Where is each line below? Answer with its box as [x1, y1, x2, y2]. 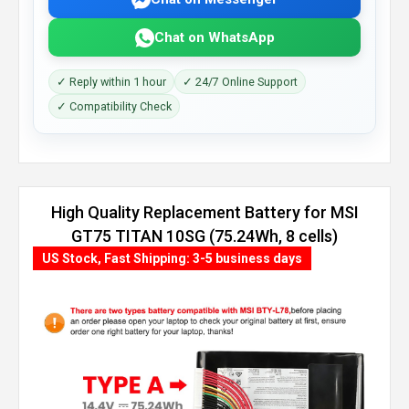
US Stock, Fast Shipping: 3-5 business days [42, 251, 302, 266]
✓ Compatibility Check [57, 100, 172, 113]
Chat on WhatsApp [153, 28, 275, 46]
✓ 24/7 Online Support [183, 75, 298, 89]
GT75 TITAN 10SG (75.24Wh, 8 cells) [71, 226, 338, 246]
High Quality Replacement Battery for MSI [50, 203, 359, 222]
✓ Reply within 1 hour [57, 75, 166, 89]
